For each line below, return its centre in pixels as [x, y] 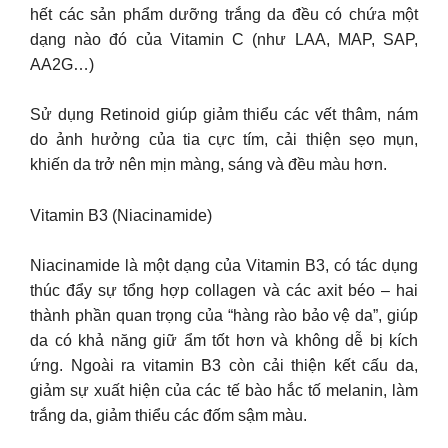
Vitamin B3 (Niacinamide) [121, 215]
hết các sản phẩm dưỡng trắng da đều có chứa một [224, 14]
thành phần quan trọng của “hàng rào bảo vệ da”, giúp [224, 316]
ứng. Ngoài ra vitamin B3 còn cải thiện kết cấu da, [224, 366]
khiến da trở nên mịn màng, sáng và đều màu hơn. [208, 165]
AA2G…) [62, 64]
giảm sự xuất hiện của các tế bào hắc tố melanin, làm [224, 391]
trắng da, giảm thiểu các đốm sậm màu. [168, 416]
